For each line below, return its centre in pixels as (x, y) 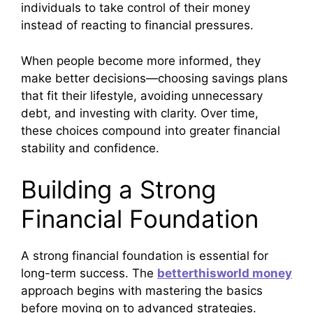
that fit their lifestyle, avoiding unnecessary (142, 95)
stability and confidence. (90, 148)
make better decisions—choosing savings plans (154, 78)
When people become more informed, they (141, 60)
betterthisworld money (225, 274)
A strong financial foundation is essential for (145, 256)
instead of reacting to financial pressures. (137, 26)
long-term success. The (89, 274)
